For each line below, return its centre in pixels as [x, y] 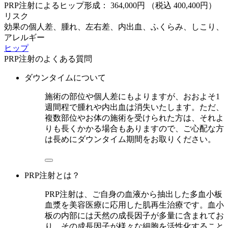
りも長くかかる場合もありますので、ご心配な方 [134, 129]
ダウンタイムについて [65, 78]
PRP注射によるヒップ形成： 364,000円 [76, 6]
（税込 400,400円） [182, 6]
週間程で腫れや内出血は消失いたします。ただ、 [134, 107]
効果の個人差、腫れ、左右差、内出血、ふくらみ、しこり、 [114, 27]
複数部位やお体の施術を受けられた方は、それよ [134, 118]
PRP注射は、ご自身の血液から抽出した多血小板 [134, 194]
